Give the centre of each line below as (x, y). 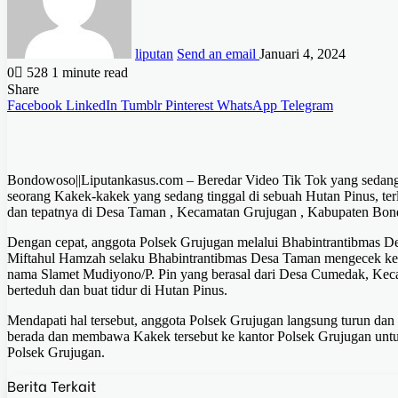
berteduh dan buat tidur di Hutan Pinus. (117, 291)
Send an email (216, 54)
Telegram (307, 106)
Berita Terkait (52, 386)
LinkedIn (92, 106)
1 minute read (90, 73)
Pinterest (189, 106)
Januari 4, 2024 (302, 54)
